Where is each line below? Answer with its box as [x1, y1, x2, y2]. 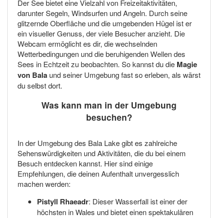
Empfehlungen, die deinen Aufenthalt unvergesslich [18, 168, 179, 179]
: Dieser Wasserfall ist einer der [89, 196, 187, 207]
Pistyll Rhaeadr [37, 196, 89, 207]
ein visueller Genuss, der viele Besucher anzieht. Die [18, 28, 185, 38]
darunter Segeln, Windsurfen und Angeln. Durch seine [18, 7, 187, 18]
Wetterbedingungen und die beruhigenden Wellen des [18, 48, 185, 59]
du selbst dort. [18, 80, 62, 91]
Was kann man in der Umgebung [41, 99, 177, 111]
